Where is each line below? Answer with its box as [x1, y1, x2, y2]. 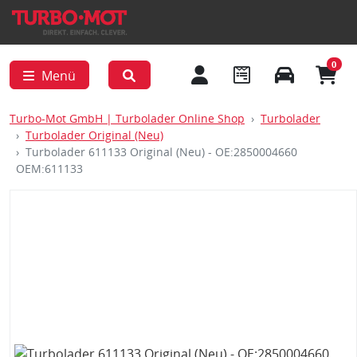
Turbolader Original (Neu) [25, 127, 163, 143]
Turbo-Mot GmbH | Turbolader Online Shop [10, 111, 245, 126]
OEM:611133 [16, 161, 83, 176]
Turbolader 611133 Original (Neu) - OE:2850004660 [25, 144, 297, 159]
